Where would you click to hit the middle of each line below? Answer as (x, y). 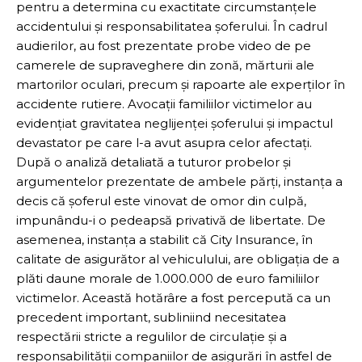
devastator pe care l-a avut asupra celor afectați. (164, 142)
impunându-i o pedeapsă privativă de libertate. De (171, 220)
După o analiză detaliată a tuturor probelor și (154, 162)
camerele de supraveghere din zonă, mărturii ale (165, 65)
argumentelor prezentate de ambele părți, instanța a (179, 181)
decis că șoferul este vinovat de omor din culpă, (161, 200)
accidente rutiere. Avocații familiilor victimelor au (164, 103)
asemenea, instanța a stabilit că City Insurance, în (164, 239)
